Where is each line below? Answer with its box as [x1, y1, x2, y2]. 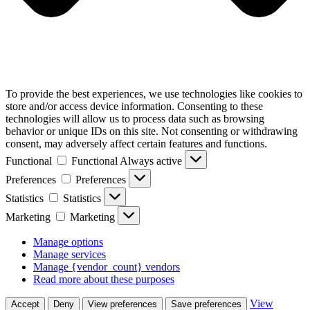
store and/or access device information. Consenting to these [6, 100, 263, 113]
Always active [120, 155, 185, 167]
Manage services [33, 248, 106, 261]
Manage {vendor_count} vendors [33, 261, 180, 273]
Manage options [33, 236, 103, 248]
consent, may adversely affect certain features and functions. [6, 138, 267, 150]
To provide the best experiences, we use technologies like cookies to [6, 88, 302, 100]
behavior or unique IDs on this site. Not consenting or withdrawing [6, 125, 298, 138]
